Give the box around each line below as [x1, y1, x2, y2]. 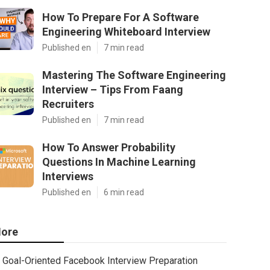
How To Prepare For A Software [42, 11, 199, 24]
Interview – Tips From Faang [42, 83, 183, 96]
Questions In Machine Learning [42, 155, 196, 168]
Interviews [42, 170, 93, 183]
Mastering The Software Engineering [42, 69, 226, 81]
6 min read [104, 187, 144, 197]
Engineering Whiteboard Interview [42, 25, 210, 38]
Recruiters [42, 98, 94, 110]
